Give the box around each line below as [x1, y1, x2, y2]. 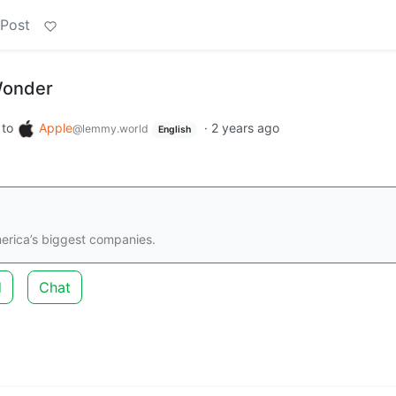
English [157, 124, 191, 135]
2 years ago [210, 120, 279, 135]
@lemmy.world [72, 122, 148, 135]
